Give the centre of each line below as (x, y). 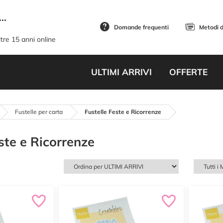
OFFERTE (188, 72)
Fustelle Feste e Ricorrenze (123, 112)
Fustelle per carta (39, 112)
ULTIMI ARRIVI (121, 72)
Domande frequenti (141, 27)
